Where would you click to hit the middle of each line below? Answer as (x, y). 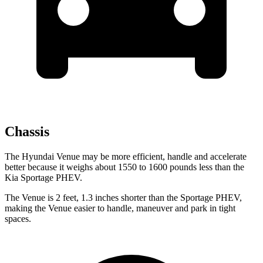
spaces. (18, 219)
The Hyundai (31, 157)
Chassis (27, 132)
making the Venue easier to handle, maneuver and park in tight (120, 208)
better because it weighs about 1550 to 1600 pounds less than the (124, 167)
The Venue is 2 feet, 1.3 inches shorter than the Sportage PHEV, (123, 198)
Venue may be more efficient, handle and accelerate (151, 157)
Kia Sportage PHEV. (43, 178)
